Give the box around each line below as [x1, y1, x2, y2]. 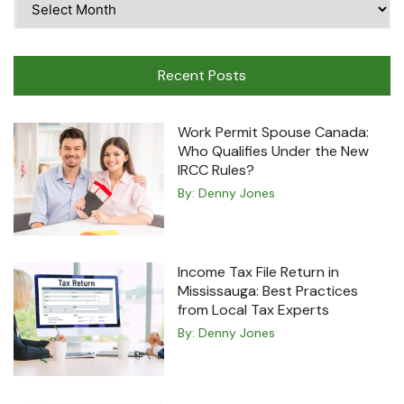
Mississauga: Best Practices [178, 281, 359, 301]
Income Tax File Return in [178, 262, 340, 282]
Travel [13, 12, 50, 31]
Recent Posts [158, 65, 246, 85]
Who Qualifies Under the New [178, 141, 370, 161]
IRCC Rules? [178, 160, 255, 179]
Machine [13, 33, 64, 52]
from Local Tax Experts [178, 300, 330, 320]
